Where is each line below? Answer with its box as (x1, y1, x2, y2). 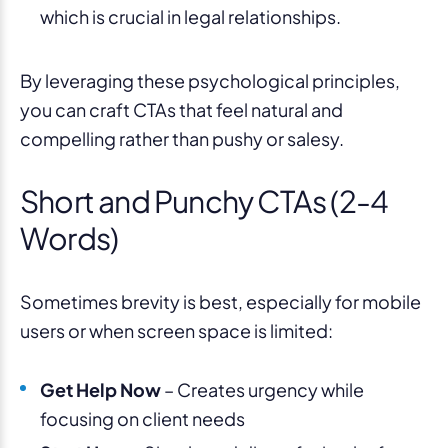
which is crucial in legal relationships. (40, 4, 341, 28)
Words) (20, 218, 119, 257)
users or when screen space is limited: (20, 318, 333, 342)
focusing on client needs (40, 406, 245, 430)
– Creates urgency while (161, 377, 364, 401)
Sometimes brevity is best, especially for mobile (20, 289, 421, 313)
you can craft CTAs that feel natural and (20, 97, 343, 121)
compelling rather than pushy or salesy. (20, 126, 344, 150)
